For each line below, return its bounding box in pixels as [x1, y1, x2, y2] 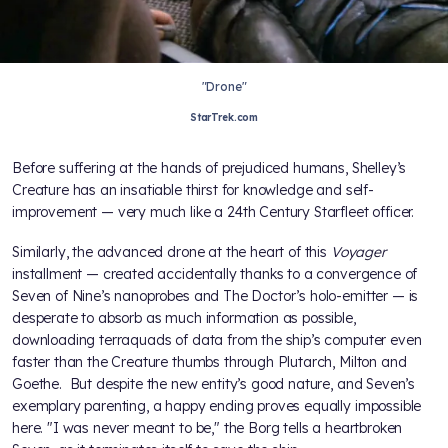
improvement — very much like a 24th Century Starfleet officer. [12, 202, 415, 221]
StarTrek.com [189, 110, 259, 124]
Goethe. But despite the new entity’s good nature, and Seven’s [12, 374, 416, 393]
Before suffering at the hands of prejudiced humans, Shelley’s [12, 158, 407, 177]
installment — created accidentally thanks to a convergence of [12, 264, 418, 283]
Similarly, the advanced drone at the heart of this [12, 242, 327, 261]
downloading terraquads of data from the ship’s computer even [12, 330, 422, 349]
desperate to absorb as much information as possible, [12, 308, 356, 327]
